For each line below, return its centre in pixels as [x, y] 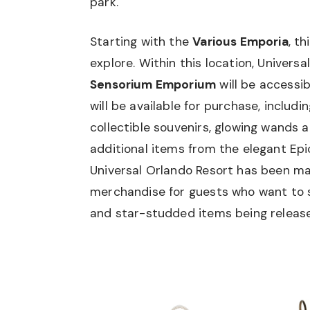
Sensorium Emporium [153, 84]
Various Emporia [240, 41]
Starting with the [142, 41]
